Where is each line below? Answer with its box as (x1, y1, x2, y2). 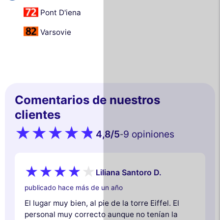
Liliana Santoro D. (96, 167, 162, 178)
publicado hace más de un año (25, 183, 123, 192)
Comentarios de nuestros (15, 92, 160, 107)
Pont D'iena (40, 8, 81, 18)
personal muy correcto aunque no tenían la (25, 209, 178, 219)
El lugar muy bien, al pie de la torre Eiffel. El (25, 198, 179, 208)
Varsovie (40, 27, 71, 37)
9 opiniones (123, 128, 174, 140)
